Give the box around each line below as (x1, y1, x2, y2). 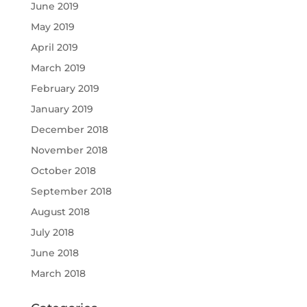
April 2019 (30, 41, 78, 53)
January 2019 (30, 103, 93, 115)
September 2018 (30, 185, 112, 197)
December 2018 (30, 123, 108, 136)
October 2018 (30, 164, 96, 177)
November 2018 (30, 144, 108, 156)
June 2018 (30, 247, 79, 259)
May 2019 (30, 21, 75, 33)
